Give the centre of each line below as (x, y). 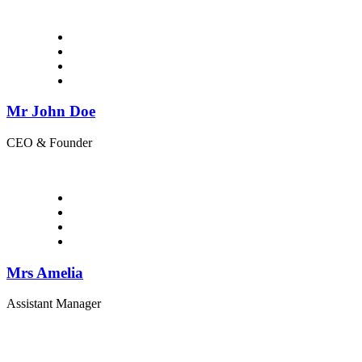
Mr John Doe (51, 112)
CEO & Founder (49, 142)
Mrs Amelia (45, 272)
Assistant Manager (54, 304)
